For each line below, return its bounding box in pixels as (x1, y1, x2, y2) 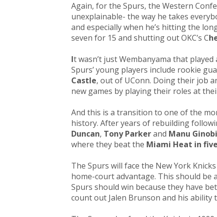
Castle (71, 75, 96, 86)
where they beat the (71, 139, 146, 150)
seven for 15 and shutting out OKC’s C (71, 32, 209, 44)
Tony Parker (104, 128, 151, 139)
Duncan (71, 128, 100, 139)
